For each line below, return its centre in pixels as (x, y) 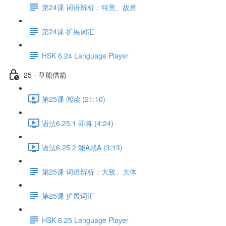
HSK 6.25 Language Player (85, 220)
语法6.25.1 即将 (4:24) (78, 123)
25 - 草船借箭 (45, 74)
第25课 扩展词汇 (68, 195)
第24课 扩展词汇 (68, 31)
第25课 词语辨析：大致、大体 (89, 171)
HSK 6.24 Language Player (85, 55)
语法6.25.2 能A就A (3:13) (82, 147)
